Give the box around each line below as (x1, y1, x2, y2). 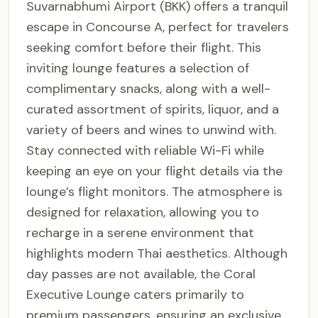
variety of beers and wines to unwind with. (26, 121, 276, 138)
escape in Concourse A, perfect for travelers (26, 18, 289, 35)
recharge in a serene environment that (26, 224, 254, 241)
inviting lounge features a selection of (26, 60, 249, 77)
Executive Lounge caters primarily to (26, 286, 244, 303)
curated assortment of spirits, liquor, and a (26, 101, 279, 118)
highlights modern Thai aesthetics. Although (26, 245, 287, 262)
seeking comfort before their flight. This (26, 39, 261, 56)
